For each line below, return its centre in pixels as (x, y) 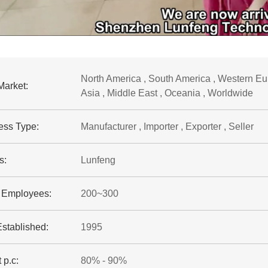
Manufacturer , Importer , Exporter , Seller (167, 127)
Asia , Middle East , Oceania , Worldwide (167, 93)
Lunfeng (98, 160)
